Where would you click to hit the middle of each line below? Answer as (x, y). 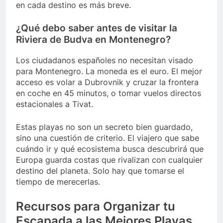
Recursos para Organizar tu (96, 206)
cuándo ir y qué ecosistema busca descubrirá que (110, 149)
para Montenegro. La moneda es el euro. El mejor (109, 71)
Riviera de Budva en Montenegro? (93, 40)
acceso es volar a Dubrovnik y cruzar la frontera (107, 82)
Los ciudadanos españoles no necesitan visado (105, 60)
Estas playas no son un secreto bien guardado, (104, 127)
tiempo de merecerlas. (58, 181)
